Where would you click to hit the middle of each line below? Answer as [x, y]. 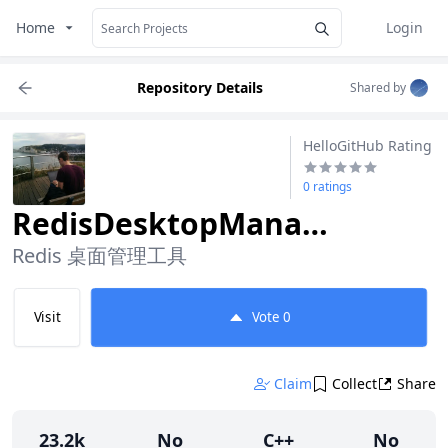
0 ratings [327, 186]
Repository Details [200, 87]
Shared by [378, 87]
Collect [354, 383]
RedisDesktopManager [315, 223]
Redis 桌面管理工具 [99, 255]
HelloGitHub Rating [367, 145]
